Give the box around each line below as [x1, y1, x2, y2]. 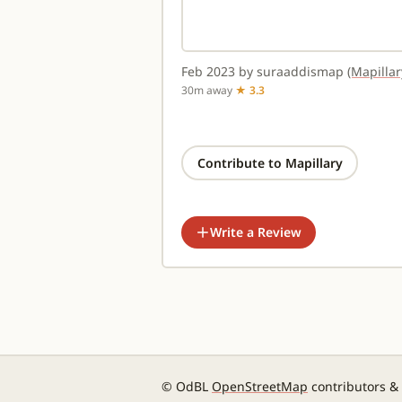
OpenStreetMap [212, 378, 308, 395]
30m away [181, 83, 235, 98]
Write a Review [210, 223, 301, 240]
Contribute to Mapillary [197, 153, 343, 171]
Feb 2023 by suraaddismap [181, 63, 347, 80]
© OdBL [162, 378, 212, 395]
